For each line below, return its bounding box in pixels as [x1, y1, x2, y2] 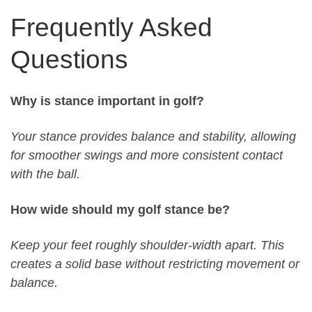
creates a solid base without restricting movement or [10, 256, 299, 271]
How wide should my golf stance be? [10, 202, 230, 217]
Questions [10, 45, 128, 75]
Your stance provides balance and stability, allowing [10, 129, 296, 143]
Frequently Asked [10, 13, 212, 42]
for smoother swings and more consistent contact [10, 148, 283, 162]
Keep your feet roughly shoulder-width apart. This [10, 237, 284, 252]
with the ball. [10, 166, 80, 181]
